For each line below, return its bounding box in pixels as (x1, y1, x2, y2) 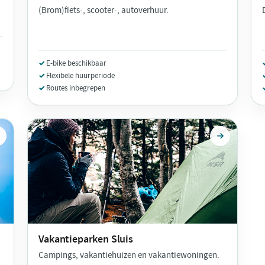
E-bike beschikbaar (46, 58, 107, 69)
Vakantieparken (38, 232, 111, 246)
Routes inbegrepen (46, 83, 106, 93)
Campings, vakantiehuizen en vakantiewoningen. (38, 249, 220, 261)
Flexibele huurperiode (46, 70, 115, 81)
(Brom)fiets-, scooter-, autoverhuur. (38, 5, 169, 17)
